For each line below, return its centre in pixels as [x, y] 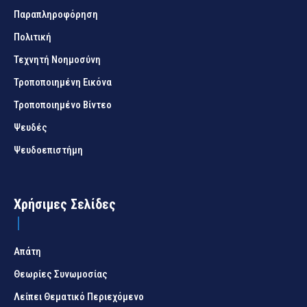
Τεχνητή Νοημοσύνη [57, 59]
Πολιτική [33, 37]
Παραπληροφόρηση [56, 14]
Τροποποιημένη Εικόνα [63, 82]
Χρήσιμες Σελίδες [65, 204]
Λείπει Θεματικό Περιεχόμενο [79, 296]
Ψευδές [30, 127]
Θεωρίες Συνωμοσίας [61, 274]
